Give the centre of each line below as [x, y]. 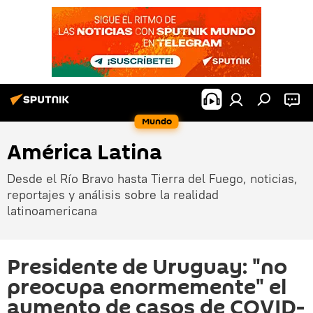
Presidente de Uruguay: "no [147, 267]
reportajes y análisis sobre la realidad [113, 195]
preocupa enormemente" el [147, 287]
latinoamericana [52, 211]
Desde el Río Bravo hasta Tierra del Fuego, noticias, [152, 179]
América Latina [85, 153]
